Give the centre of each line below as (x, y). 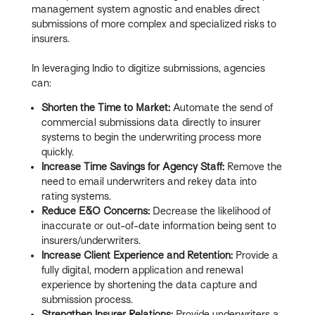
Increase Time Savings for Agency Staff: (135, 166)
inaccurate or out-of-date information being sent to (159, 225)
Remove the (255, 166)
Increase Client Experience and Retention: (139, 255)
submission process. (88, 299)
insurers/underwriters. (91, 240)
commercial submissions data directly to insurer (152, 122)
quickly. (58, 152)
